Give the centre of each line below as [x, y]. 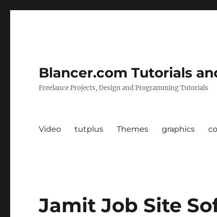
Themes [133, 129]
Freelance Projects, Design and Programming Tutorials [124, 88]
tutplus [89, 129]
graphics [178, 129]
